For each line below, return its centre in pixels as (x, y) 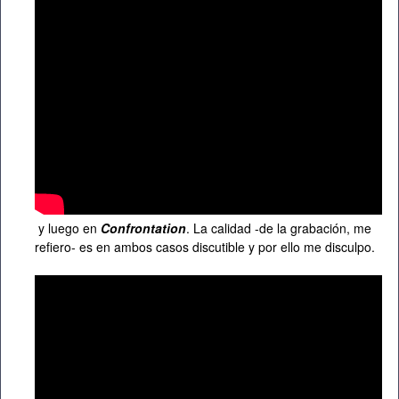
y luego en (68, 228)
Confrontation (143, 228)
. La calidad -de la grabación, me (279, 228)
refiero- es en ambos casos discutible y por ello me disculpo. (205, 246)
